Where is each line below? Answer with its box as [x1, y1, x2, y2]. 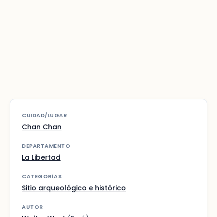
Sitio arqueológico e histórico [22, 183, 126, 193]
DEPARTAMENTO [22, 142, 70, 150]
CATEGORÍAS [22, 172, 62, 180]
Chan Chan [22, 122, 62, 132]
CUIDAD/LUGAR [22, 111, 67, 119]
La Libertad [22, 153, 61, 162]
